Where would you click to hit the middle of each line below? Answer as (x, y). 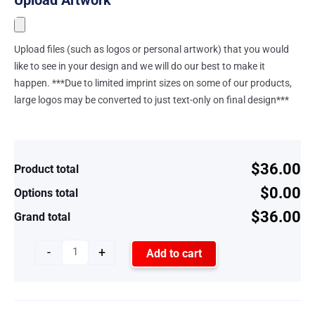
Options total (46, 193)
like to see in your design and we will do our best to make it (140, 66)
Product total (46, 169)
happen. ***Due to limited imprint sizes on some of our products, (153, 83)
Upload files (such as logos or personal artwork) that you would (152, 49)
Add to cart (174, 253)
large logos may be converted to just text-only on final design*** (152, 99)
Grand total (42, 217)
